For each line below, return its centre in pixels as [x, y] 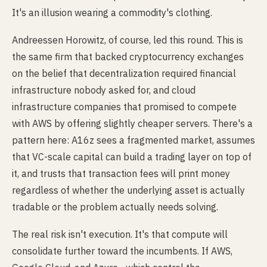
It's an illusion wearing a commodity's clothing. [112, 13]
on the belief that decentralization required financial [124, 73]
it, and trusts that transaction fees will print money [121, 173]
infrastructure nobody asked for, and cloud [104, 90]
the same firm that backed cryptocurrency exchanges [128, 57]
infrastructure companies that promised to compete [124, 107]
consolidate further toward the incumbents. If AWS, [122, 251]
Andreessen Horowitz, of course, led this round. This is [128, 40]
